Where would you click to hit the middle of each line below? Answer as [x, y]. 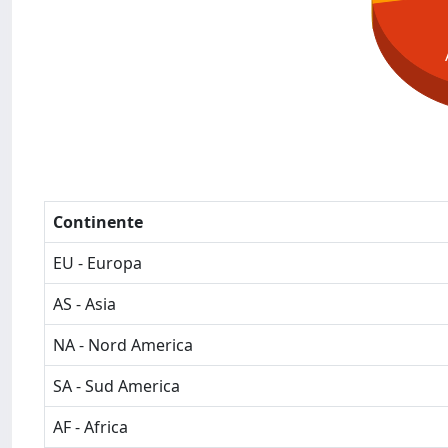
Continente [98, 222]
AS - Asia [84, 304]
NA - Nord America [123, 345]
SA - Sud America [116, 386]
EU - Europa [97, 263]
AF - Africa [90, 427]
